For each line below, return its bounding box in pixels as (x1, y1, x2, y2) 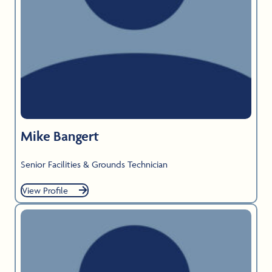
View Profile (22, 184, 68, 196)
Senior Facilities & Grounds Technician (21, 158, 168, 170)
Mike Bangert (21, 127, 99, 144)
